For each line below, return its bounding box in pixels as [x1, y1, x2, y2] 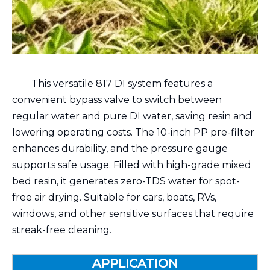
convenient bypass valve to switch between [12, 94, 222, 105]
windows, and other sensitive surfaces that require [12, 208, 254, 219]
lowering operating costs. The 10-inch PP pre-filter [12, 127, 254, 138]
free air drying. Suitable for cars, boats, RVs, [12, 192, 216, 203]
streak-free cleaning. [12, 224, 111, 236]
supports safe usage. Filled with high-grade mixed [12, 159, 251, 171]
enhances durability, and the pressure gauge [12, 143, 228, 154]
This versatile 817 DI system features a [31, 78, 213, 89]
